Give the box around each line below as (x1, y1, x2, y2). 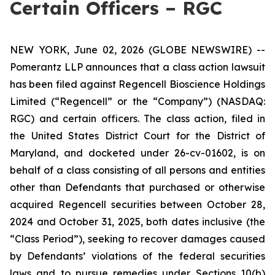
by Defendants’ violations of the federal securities (10, 250, 265, 262)
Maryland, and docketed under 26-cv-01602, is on (10, 147, 265, 159)
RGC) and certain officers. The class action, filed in (10, 112, 265, 125)
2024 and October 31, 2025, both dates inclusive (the (10, 215, 265, 228)
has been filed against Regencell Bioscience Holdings (10, 78, 265, 90)
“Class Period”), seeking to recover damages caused (10, 233, 265, 245)
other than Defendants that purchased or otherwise (10, 181, 265, 193)
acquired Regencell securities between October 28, (10, 198, 265, 211)
